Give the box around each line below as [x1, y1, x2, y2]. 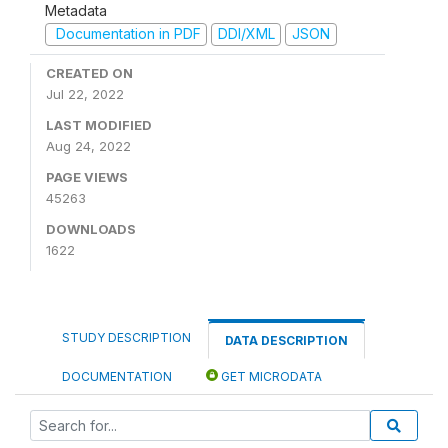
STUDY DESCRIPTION [62, 329, 191, 345]
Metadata [45, 2, 107, 20]
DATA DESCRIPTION [225, 332, 348, 348]
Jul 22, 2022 [46, 85, 124, 102]
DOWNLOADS [46, 220, 136, 237]
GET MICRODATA [218, 368, 322, 384]
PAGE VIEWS [46, 168, 128, 185]
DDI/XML [217, 25, 275, 43]
